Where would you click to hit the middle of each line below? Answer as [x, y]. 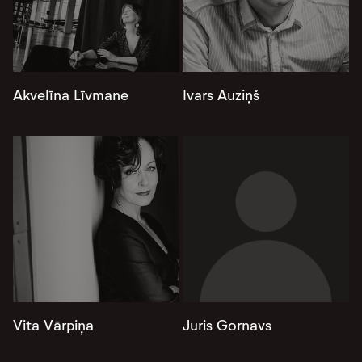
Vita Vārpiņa [53, 326]
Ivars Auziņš [221, 95]
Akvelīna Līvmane [71, 95]
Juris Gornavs [227, 326]
